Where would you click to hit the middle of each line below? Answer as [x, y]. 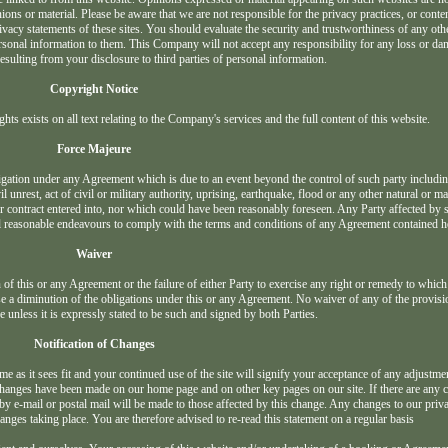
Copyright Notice [94, 89]
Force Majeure [94, 149]
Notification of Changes [94, 344]
